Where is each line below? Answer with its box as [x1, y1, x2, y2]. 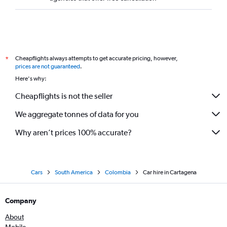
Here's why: [15, 75, 47, 82]
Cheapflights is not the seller [15, 91, 112, 101]
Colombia [104, 169, 131, 176]
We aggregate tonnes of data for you [15, 109, 139, 119]
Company [5, 197, 36, 205]
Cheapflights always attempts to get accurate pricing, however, [15, 55, 178, 62]
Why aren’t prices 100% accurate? [15, 127, 132, 137]
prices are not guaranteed [15, 63, 80, 70]
